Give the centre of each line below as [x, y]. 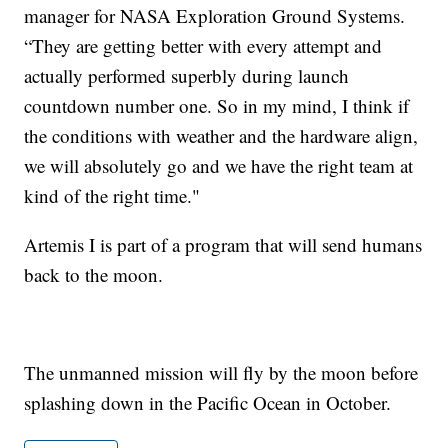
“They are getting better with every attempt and [203, 45]
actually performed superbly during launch [187, 75]
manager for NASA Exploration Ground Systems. [215, 15]
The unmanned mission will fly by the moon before [221, 372]
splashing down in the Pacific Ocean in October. [208, 402]
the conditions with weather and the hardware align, [221, 135]
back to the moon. [94, 274]
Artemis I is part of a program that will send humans [223, 244]
